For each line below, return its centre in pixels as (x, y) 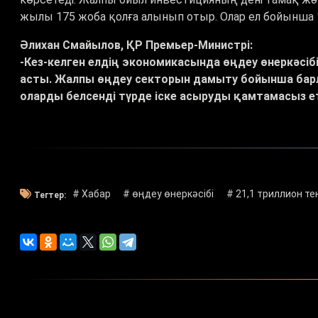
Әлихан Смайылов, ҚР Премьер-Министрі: (136, 45)
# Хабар (91, 194)
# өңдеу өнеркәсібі (169, 194)
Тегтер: (50, 195)
